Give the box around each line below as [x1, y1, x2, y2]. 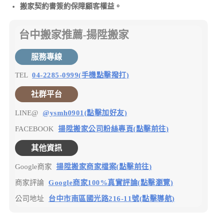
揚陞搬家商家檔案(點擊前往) [56, 162, 152, 170]
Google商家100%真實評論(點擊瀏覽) [48, 178, 173, 186]
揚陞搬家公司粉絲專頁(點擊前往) [58, 124, 169, 133]
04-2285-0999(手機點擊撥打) [32, 71, 129, 79]
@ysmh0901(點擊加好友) [43, 108, 127, 117]
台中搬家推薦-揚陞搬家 [18, 28, 129, 41]
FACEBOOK [15, 124, 56, 133]
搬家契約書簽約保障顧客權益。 [19, 2, 122, 11]
